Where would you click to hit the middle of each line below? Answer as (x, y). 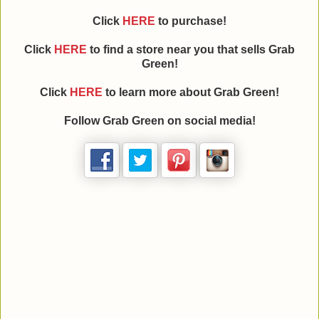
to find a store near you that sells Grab (191, 50)
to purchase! (191, 21)
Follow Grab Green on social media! (159, 121)
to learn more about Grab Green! (191, 93)
